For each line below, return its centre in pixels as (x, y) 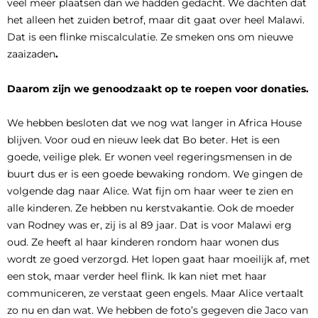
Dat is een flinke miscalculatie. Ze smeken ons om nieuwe (150, 37)
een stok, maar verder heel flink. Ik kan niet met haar (137, 276)
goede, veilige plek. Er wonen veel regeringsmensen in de (149, 157)
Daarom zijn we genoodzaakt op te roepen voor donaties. (158, 88)
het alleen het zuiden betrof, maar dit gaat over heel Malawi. (156, 20)
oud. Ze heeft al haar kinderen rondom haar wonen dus (143, 242)
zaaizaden (31, 54)
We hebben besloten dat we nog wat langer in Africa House (154, 123)
